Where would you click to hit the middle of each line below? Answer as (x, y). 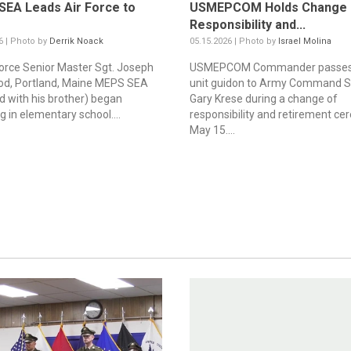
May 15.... (212, 130)
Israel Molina (304, 42)
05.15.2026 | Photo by (233, 42)
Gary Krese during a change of (263, 99)
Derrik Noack (77, 42)
